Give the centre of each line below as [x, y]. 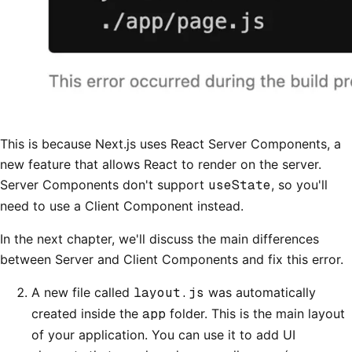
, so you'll [299, 185]
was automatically [260, 293]
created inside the [87, 314]
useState [240, 185]
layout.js [169, 293]
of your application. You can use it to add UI [163, 335]
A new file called [82, 293]
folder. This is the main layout [255, 314]
